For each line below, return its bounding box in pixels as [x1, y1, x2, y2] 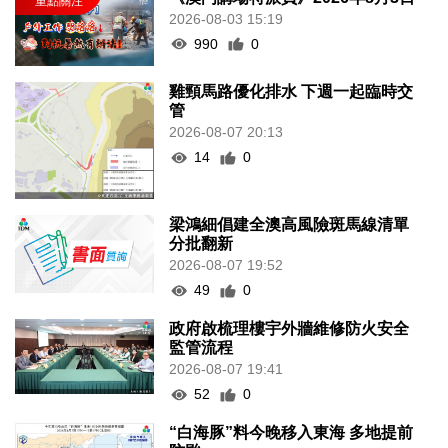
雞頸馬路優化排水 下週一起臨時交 [169, 83, 414, 101]
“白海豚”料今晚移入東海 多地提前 [169, 424, 414, 442]
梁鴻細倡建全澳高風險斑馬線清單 [169, 216, 410, 234]
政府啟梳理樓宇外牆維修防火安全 [169, 320, 410, 338]
